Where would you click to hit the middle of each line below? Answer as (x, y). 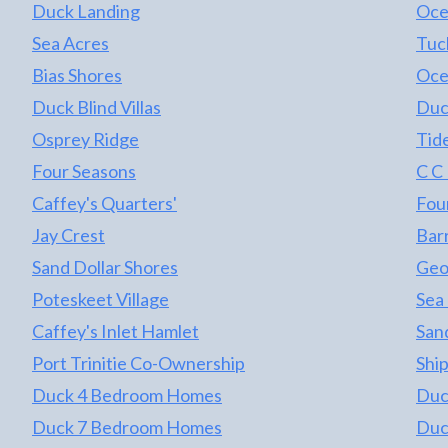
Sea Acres (70, 43)
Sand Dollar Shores (105, 267)
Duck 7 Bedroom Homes (127, 427)
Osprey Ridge (85, 139)
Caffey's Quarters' (104, 203)
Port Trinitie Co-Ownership (138, 363)
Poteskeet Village (100, 299)
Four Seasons (84, 171)
